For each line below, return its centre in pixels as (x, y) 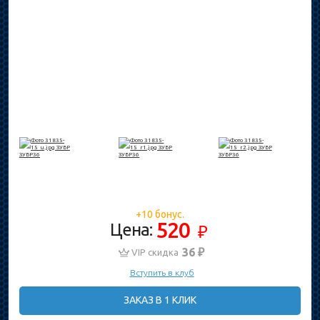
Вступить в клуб (162, 272)
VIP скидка (155, 252)
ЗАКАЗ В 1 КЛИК (160, 300)
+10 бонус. (160, 214)
